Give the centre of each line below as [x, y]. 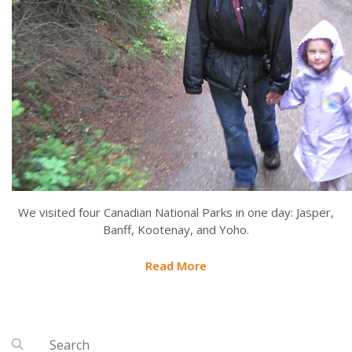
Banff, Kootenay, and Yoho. [176, 230]
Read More [176, 266]
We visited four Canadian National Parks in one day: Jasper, [176, 213]
